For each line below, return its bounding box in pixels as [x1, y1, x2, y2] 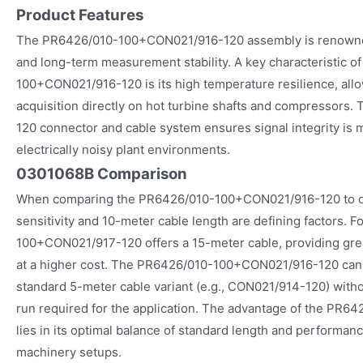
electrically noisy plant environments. [16, 141, 230, 157]
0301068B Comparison [16, 164, 187, 183]
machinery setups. [16, 344, 122, 360]
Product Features [16, 5, 143, 24]
